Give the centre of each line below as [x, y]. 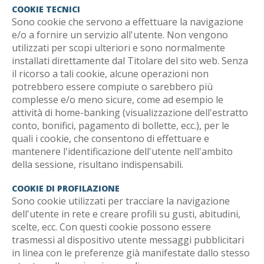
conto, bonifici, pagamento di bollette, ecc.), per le [121, 126]
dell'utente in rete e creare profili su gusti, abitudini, [126, 214]
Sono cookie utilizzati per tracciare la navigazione [121, 201]
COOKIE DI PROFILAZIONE [66, 188]
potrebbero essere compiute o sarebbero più [112, 87]
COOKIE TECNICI [46, 9]
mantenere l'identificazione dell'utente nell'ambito [122, 151]
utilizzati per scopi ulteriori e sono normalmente [118, 48]
